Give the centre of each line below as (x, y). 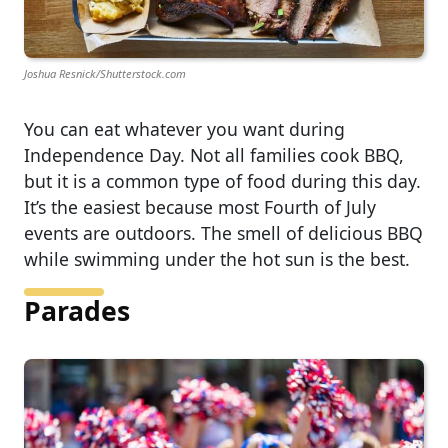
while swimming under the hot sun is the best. (217, 258)
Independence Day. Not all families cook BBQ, (214, 154)
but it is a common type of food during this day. (222, 180)
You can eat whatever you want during (184, 128)
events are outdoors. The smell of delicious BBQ (223, 232)
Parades (77, 310)
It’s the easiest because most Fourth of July (200, 206)
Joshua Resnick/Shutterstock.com (105, 73)
